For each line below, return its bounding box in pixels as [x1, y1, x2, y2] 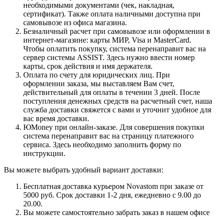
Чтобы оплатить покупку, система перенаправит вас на [23, 44, 206, 53]
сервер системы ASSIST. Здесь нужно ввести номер [23, 53, 195, 62]
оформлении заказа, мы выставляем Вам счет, [23, 79, 174, 88]
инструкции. [23, 149, 65, 157]
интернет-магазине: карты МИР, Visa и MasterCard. [23, 35, 191, 44]
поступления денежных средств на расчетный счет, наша [23, 96, 212, 105]
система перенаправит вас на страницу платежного [23, 131, 194, 140]
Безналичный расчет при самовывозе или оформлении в [23, 27, 210, 35]
